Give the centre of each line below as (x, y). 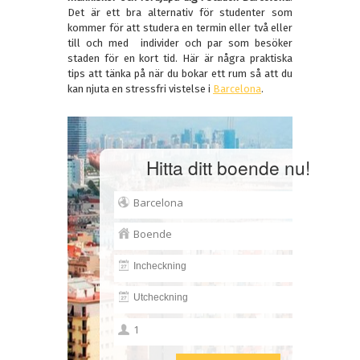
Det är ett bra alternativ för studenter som (180, 13)
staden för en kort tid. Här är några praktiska (180, 59)
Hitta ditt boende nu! (228, 168)
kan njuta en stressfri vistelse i (140, 89)
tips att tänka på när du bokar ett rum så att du (180, 74)
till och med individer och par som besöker (180, 43)
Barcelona (237, 89)
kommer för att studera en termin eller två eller (180, 28)
